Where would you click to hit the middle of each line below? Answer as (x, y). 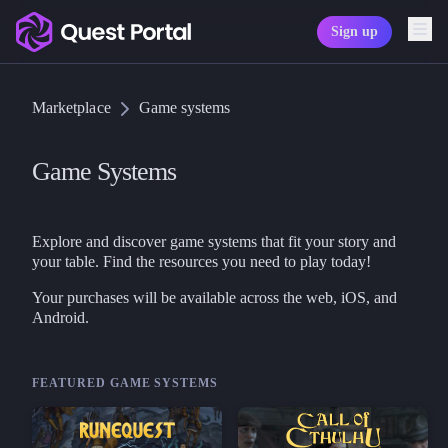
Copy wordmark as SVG (128, 113)
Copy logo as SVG (109, 81)
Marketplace (71, 107)
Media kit (79, 154)
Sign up (354, 31)
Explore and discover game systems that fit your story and (214, 241)
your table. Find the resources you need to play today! (201, 261)
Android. (60, 317)
